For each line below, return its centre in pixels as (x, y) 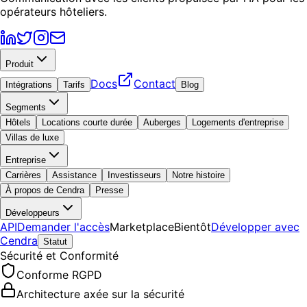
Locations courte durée (87, 123)
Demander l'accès (63, 227)
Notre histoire (198, 175)
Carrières (23, 175)
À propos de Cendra (45, 191)
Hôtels (18, 123)
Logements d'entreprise (238, 123)
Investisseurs (134, 175)
